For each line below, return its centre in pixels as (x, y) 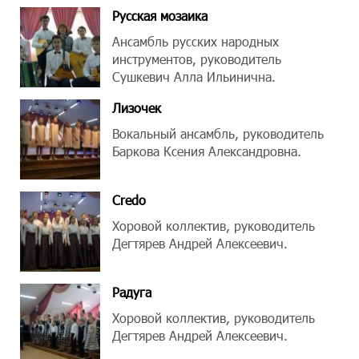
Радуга (132, 292)
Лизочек (137, 108)
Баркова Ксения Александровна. (207, 151)
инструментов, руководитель (197, 59)
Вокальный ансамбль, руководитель (218, 133)
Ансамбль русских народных (196, 41)
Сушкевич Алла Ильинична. (194, 77)
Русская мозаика (160, 16)
